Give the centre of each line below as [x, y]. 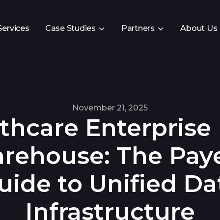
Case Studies [70, 28]
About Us [199, 28]
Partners [138, 28]
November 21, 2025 [110, 108]
